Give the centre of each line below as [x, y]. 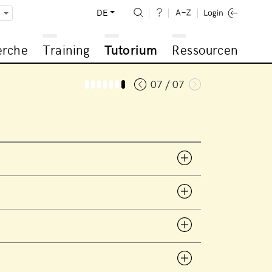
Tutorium [131, 49]
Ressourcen [205, 49]
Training [66, 49]
